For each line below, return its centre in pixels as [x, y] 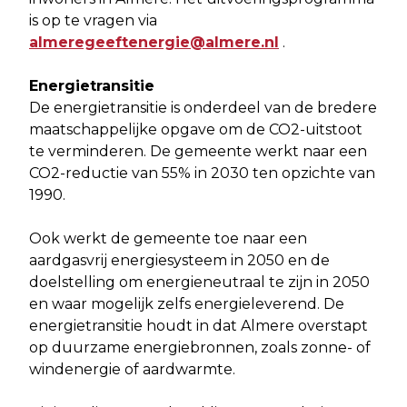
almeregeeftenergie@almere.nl [154, 42]
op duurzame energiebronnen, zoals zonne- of [200, 347]
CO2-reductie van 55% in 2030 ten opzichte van [202, 173]
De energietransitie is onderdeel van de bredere [203, 107]
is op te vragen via [93, 20]
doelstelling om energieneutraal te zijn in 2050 [199, 282]
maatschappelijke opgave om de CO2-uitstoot [196, 129]
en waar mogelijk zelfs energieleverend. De [187, 303]
